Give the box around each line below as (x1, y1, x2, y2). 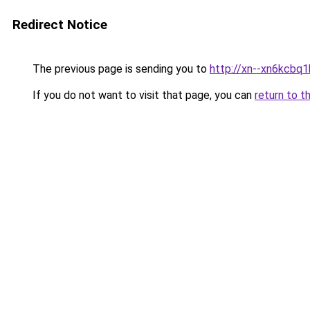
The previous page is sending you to (30, 62, 210, 75)
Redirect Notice (12, 17, 107, 33)
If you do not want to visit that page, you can (30, 89, 255, 102)
